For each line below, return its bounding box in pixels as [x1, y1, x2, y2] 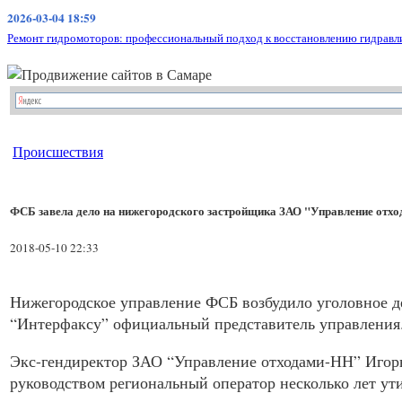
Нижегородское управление [10, 291, 205, 313]
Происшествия [13, 142, 103, 161]
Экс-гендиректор [10, 350, 132, 372]
